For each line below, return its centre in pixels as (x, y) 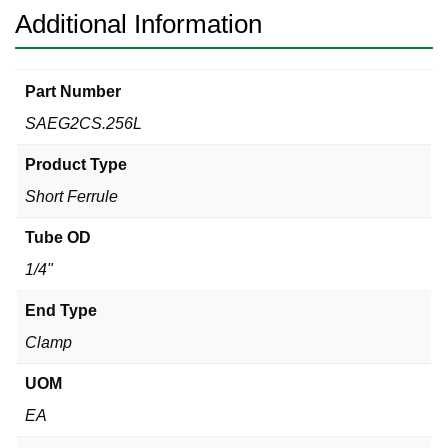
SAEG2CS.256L (83, 123)
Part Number (73, 91)
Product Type (76, 164)
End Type (61, 310)
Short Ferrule (71, 196)
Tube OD (58, 237)
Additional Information (138, 24)
